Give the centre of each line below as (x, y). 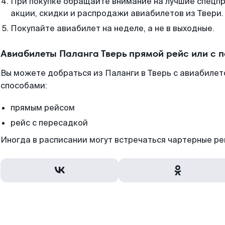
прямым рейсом (43, 108)
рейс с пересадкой (49, 123)
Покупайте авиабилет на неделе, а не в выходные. (113, 28)
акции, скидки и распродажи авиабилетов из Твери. (117, 13)
